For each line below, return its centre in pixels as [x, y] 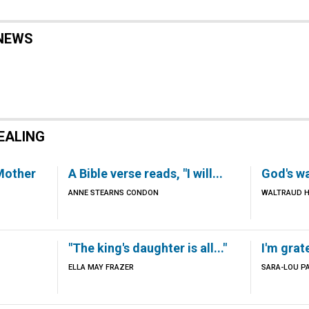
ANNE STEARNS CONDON [113, 193]
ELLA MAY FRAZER [101, 267]
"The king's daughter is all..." [147, 248]
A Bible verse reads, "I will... [145, 173]
